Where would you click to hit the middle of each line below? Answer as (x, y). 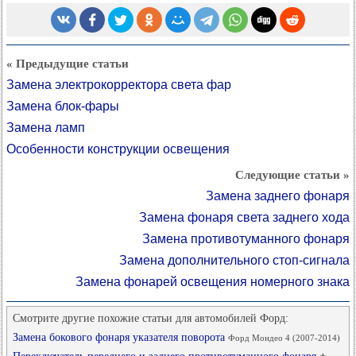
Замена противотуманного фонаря (246, 239)
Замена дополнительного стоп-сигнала (234, 260)
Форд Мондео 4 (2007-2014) (284, 338)
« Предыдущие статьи (68, 64)
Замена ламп (46, 128)
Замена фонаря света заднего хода (244, 217)
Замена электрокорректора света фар (119, 85)
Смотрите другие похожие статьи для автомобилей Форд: (151, 318)
